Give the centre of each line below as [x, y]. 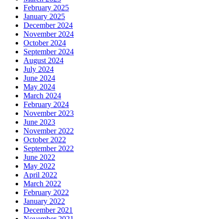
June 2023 [39, 122]
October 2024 [45, 43]
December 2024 [48, 25]
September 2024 [49, 52]
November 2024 [49, 34]
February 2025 [46, 8]
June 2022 [39, 157]
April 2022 [40, 175]
